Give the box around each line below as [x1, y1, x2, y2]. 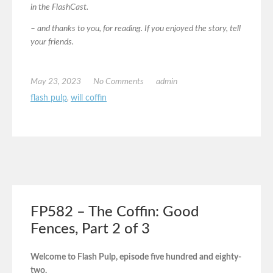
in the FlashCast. [30, 3, 88, 12]
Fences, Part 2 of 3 [30, 221, 150, 236]
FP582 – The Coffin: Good [30, 204, 199, 219]
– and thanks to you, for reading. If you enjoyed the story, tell [30, 24, 241, 34]
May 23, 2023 [30, 77, 81, 87]
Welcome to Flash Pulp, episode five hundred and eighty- [30, 253, 241, 262]
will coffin [71, 94, 107, 103]
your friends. [30, 38, 74, 47]
